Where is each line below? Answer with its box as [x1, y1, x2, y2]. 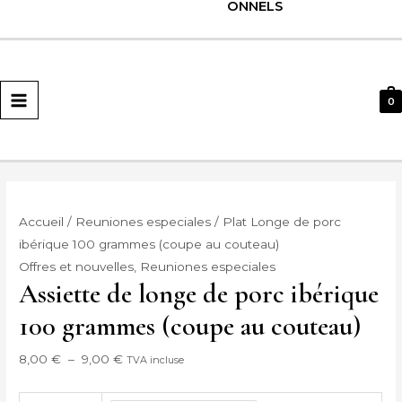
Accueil [19, 214, 65, 230]
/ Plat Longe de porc [211, 214, 342, 230]
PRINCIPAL [9, 79, 130, 101]
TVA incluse [127, 354, 185, 367]
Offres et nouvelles [19, 259, 135, 275]
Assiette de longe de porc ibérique [19, 277, 380, 311]
